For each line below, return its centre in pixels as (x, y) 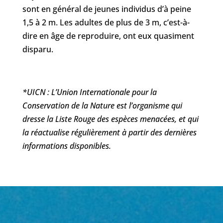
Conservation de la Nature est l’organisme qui (102, 105)
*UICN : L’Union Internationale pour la (89, 92)
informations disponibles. (66, 146)
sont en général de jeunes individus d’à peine (107, 9)
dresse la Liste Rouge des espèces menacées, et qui (110, 119)
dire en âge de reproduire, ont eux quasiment (108, 36)
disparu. (38, 49)
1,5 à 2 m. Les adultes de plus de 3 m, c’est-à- (106, 22)
